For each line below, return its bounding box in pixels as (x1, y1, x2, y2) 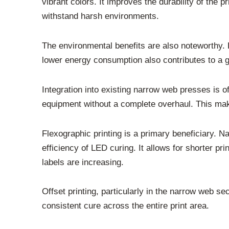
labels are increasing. (42, 157, 124, 167)
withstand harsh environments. (42, 11, 159, 21)
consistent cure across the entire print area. (42, 201, 209, 211)
